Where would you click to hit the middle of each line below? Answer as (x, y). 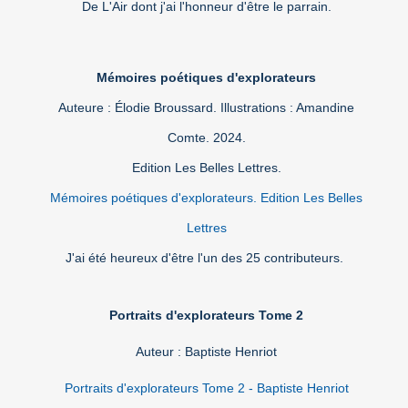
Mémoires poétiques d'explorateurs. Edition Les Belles (206, 198)
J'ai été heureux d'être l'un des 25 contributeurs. (206, 258)
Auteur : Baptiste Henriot (206, 352)
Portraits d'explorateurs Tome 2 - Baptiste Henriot (206, 388)
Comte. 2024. (206, 138)
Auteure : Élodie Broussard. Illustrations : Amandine (206, 108)
